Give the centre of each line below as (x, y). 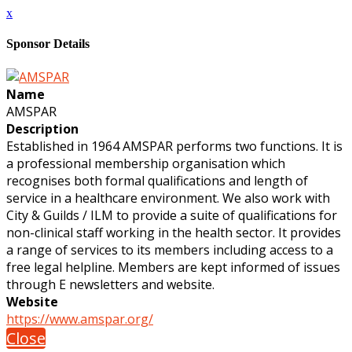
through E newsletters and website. (110, 284)
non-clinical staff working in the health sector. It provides (174, 232)
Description (42, 128)
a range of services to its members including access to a (170, 249)
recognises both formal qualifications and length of (157, 180)
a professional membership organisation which (146, 163)
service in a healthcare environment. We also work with (168, 198)
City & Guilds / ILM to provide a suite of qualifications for (172, 215)
